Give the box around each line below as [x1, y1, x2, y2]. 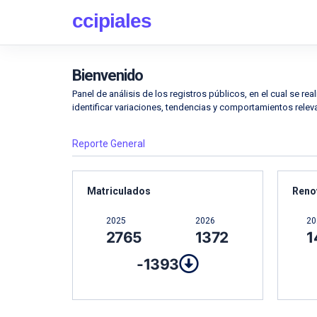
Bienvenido [72, 67, 143, 84]
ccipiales [72, 9, 151, 32]
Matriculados [87, 185, 151, 197]
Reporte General [72, 138, 145, 149]
